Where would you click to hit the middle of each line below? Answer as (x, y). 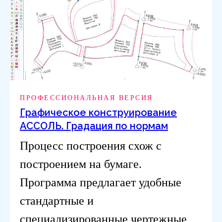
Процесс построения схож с (91, 145)
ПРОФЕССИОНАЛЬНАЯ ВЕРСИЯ (86, 98)
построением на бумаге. (81, 164)
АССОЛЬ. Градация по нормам (94, 126)
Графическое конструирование (98, 112)
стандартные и (57, 200)
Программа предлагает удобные (101, 182)
